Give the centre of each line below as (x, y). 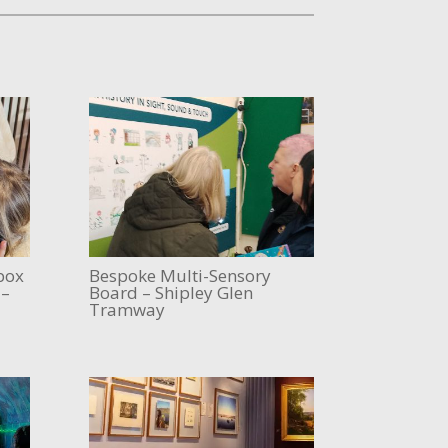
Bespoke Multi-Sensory (180, 275)
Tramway (127, 309)
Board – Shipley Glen (171, 292)
